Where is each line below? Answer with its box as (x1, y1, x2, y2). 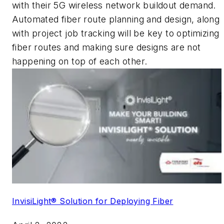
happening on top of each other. (12, 55, 147, 66)
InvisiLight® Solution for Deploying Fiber (12, 196, 173, 206)
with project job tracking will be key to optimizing (12, 27, 219, 38)
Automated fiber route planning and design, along (12, 13, 220, 24)
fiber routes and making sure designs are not (12, 41, 201, 52)
